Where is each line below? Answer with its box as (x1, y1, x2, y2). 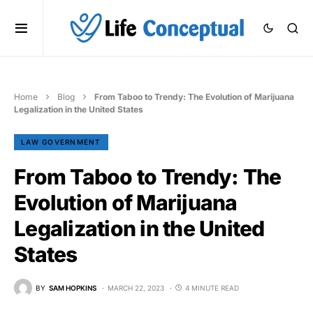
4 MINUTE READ (185, 283, 239, 292)
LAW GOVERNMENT (21, 138, 101, 146)
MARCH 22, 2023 (108, 283, 164, 292)
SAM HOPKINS (49, 283, 96, 292)
